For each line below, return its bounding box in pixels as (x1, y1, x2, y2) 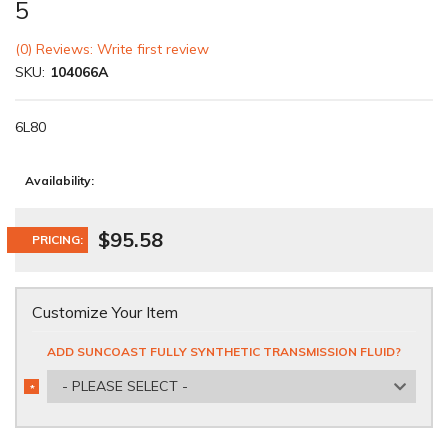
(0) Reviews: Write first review (15, 40, 209, 58)
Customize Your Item (32, 302, 178, 322)
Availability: (25, 173, 94, 188)
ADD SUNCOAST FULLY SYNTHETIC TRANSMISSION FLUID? (47, 344, 401, 359)
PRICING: (32, 232, 83, 247)
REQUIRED (27, 395, 81, 408)
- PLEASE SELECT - (62, 377, 188, 395)
